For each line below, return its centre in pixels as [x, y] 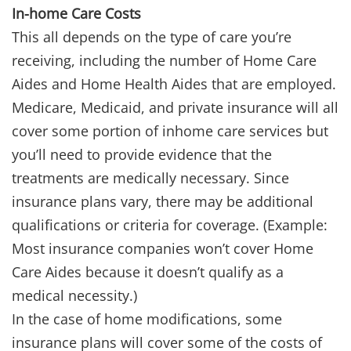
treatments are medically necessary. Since [150, 178]
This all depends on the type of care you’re [152, 37]
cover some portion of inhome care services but [170, 131]
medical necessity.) [74, 296]
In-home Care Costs [76, 14]
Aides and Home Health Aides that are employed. [174, 84]
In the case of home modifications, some [147, 319]
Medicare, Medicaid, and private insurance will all [175, 108]
